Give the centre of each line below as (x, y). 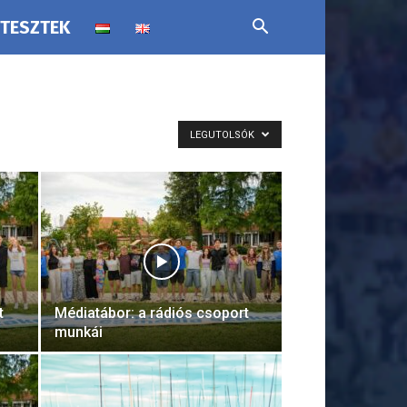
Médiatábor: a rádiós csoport (152, 313)
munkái (79, 332)
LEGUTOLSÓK (223, 135)
